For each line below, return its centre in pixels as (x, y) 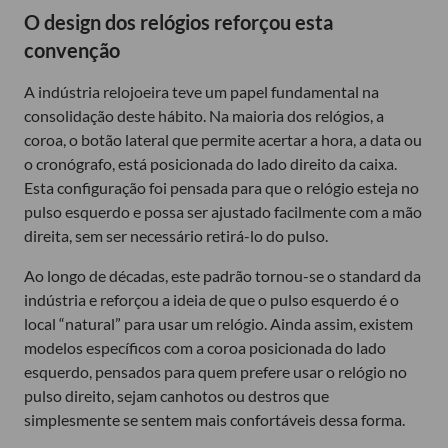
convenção (72, 50)
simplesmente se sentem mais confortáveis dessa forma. (214, 420)
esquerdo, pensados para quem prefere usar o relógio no (215, 372)
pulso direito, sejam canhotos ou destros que (176, 396)
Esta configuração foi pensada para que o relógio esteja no (221, 188)
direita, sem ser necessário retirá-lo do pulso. (176, 236)
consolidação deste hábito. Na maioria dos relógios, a (204, 116)
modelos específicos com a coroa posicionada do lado (205, 348)
